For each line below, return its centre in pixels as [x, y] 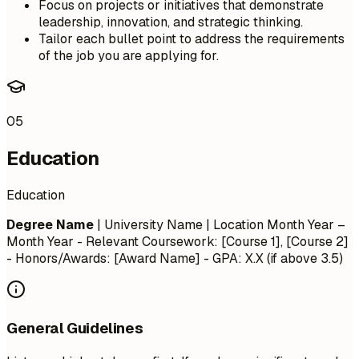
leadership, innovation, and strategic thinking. [171, 22]
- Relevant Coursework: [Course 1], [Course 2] [211, 242]
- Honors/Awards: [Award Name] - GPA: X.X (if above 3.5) [175, 259]
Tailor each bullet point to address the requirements [192, 39]
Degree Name [50, 225]
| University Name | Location [180, 225]
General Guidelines [75, 328]
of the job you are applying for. [129, 56]
